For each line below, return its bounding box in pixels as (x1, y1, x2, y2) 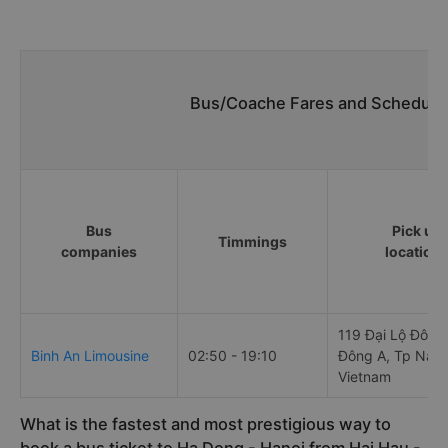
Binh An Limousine (31, 347, 149, 365)
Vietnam (338, 368, 391, 386)
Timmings (218, 233, 287, 251)
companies (61, 243, 137, 261)
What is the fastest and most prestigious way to (20, 414, 391, 435)
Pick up (391, 222, 442, 240)
